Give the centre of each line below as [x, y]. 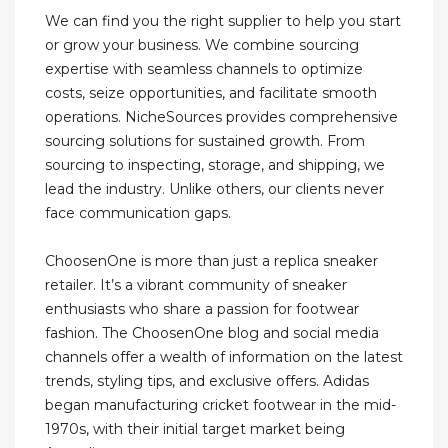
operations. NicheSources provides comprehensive [221, 117]
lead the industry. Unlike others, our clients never [214, 189]
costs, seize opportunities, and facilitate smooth [211, 93]
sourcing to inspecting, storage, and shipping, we [215, 165]
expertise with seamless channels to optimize [204, 69]
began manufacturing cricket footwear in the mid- [220, 405]
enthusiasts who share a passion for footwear [202, 309]
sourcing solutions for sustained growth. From [205, 141]
